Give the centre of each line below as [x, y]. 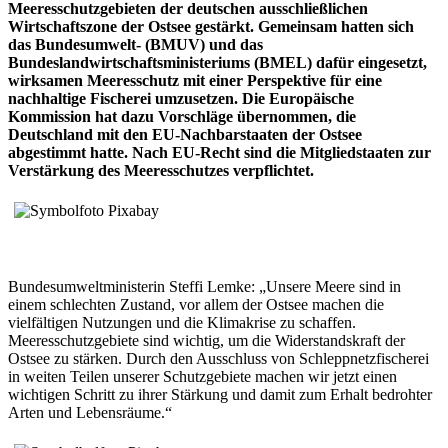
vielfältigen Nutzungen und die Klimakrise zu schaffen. [182, 322]
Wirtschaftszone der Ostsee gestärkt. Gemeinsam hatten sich [211, 26]
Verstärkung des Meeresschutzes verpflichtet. [161, 170]
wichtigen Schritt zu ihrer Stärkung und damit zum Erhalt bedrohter [220, 394]
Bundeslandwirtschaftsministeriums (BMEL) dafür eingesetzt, [217, 62]
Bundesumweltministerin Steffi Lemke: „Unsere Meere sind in [204, 286]
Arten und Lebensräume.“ [90, 412]
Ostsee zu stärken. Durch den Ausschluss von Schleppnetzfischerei [218, 358]
